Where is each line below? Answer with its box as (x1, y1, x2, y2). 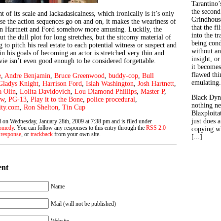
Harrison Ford (42, 80, 82, 87)
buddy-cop (109, 72, 138, 79)
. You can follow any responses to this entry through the (14, 125, 146, 131)
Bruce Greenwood (54, 72, 105, 79)
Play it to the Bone (31, 96, 83, 103)
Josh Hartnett (138, 80, 174, 87)
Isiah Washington (86, 80, 134, 87)
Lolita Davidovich (20, 88, 71, 95)
